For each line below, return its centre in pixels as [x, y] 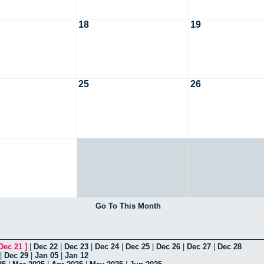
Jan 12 [77, 255]
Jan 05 [47, 255]
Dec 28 [230, 246]
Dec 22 [46, 246]
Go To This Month [128, 206]
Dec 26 [168, 246]
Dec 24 [107, 246]
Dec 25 [138, 246]
